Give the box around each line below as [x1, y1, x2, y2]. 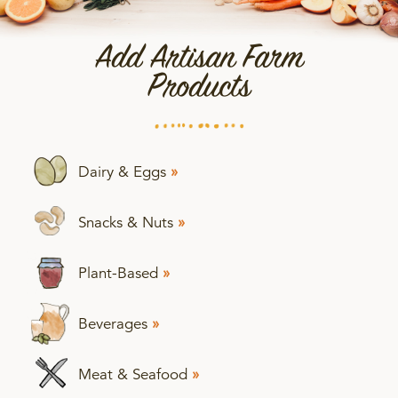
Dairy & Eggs [78, 162, 171, 181]
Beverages [78, 314, 152, 333]
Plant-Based [78, 263, 163, 283]
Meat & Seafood [78, 364, 192, 384]
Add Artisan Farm [94, 41, 304, 75]
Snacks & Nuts [78, 212, 178, 232]
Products [147, 70, 251, 104]
